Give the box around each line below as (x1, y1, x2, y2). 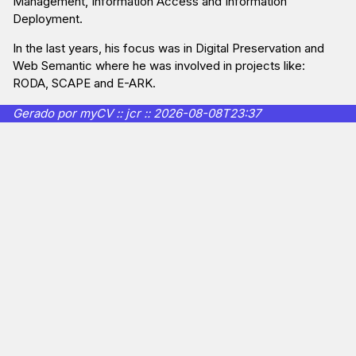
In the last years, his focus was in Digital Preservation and (13, 41, 324, 56)
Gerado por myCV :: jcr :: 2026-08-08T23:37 (13, 105, 261, 121)
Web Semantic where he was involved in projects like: (13, 58, 305, 74)
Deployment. (13, 11, 83, 27)
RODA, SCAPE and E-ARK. (13, 75, 156, 91)
